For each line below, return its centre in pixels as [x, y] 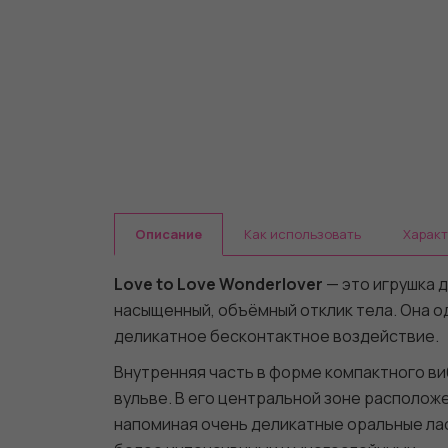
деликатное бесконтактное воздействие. [276, 336]
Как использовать [302, 234]
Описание [168, 234]
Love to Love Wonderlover [218, 284]
